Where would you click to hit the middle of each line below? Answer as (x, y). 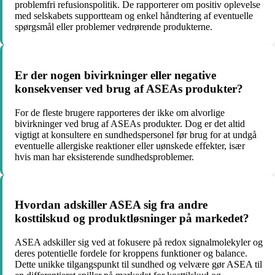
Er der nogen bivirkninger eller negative (115, 75)
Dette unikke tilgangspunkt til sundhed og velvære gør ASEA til (138, 265)
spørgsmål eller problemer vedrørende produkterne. (114, 27)
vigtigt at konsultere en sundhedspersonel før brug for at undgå (136, 134)
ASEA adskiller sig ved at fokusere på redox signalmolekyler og (139, 242)
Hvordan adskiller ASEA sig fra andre (111, 205)
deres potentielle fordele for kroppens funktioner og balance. (131, 254)
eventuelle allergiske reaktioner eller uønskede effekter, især (130, 145)
